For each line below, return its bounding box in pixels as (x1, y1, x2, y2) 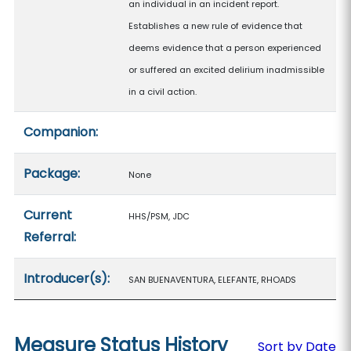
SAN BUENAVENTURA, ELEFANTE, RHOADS (128, 273, 297, 286)
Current (24, 206, 73, 224)
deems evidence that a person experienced (128, 42, 322, 54)
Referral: (24, 228, 77, 246)
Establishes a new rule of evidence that (128, 20, 303, 32)
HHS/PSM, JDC (128, 210, 190, 223)
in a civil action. (128, 85, 197, 98)
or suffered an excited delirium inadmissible (128, 63, 325, 76)
